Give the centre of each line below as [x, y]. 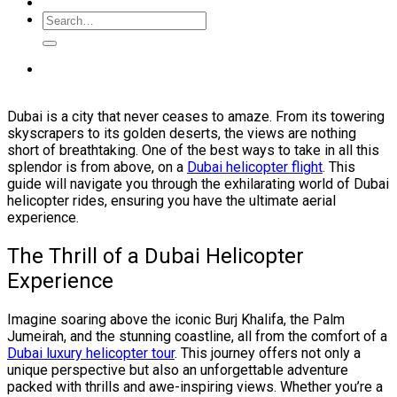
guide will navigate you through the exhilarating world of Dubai [198, 183]
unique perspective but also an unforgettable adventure [178, 370]
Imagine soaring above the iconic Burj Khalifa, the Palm [176, 319]
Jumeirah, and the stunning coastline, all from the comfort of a [197, 336]
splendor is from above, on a [97, 167]
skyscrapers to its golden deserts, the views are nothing [182, 133]
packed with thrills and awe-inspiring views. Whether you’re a [195, 386]
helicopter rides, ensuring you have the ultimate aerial [171, 200]
